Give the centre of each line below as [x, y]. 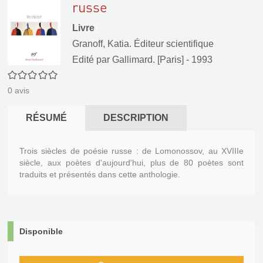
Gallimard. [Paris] [148, 60]
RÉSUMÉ [46, 118]
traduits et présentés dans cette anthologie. [100, 175]
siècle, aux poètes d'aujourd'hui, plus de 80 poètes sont [131, 163]
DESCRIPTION [136, 118]
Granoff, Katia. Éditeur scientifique [143, 44]
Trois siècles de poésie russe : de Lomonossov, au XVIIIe [131, 151]
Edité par [92, 60]
